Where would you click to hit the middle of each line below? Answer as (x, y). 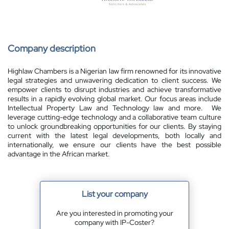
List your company (114, 194)
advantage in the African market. (59, 154)
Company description (52, 48)
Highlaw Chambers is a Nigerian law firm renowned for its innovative (114, 71)
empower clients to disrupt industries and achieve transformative (114, 89)
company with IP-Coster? (114, 222)
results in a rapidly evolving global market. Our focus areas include (114, 99)
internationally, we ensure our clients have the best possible (114, 145)
